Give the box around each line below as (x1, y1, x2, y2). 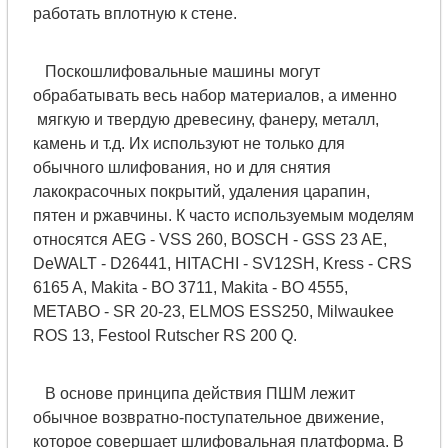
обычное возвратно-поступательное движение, (32, 409, 384, 426)
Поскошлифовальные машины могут (32, 63, 320, 80)
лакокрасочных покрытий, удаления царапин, (32, 183, 370, 200)
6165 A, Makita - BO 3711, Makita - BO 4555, (32, 279, 348, 296)
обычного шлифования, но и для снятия (32, 159, 331, 176)
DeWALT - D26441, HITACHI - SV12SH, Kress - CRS (32, 255, 412, 272)
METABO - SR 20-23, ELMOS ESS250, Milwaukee (32, 303, 394, 320)
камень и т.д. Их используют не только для (32, 135, 345, 152)
